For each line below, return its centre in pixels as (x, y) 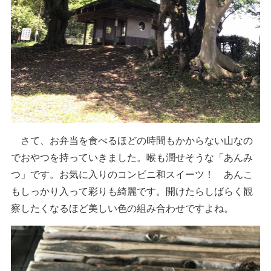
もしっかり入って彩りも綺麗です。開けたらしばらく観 (132, 191)
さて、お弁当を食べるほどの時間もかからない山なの (132, 140)
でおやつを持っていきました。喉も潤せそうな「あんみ (132, 157)
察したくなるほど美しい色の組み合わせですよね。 (122, 208)
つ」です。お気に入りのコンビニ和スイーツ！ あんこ (132, 174)
